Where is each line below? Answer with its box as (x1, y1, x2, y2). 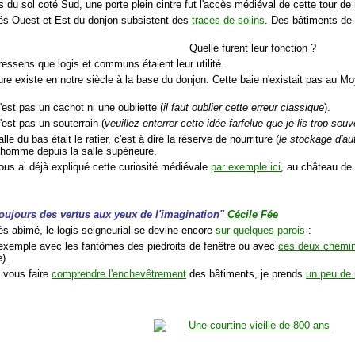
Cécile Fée (227, 208, 279, 221)
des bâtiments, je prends (186, 268, 307, 281)
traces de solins (192, 14, 265, 27)
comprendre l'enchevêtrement (52, 268, 187, 281)
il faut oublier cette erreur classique (163, 101, 325, 114)
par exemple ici (211, 161, 281, 174)
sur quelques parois (216, 224, 306, 237)
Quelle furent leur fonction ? (189, 42, 317, 55)
